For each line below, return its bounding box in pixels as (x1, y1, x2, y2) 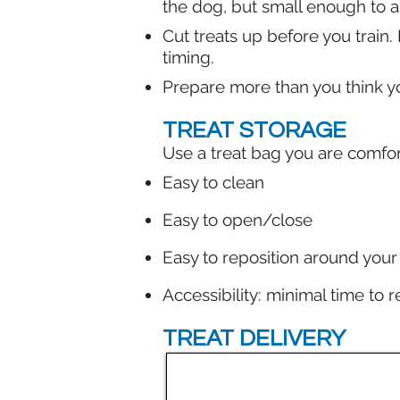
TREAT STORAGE (162, 119, 346, 142)
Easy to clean (162, 172, 264, 192)
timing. (162, 47, 219, 67)
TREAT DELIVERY (162, 327, 346, 350)
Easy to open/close (162, 210, 312, 229)
